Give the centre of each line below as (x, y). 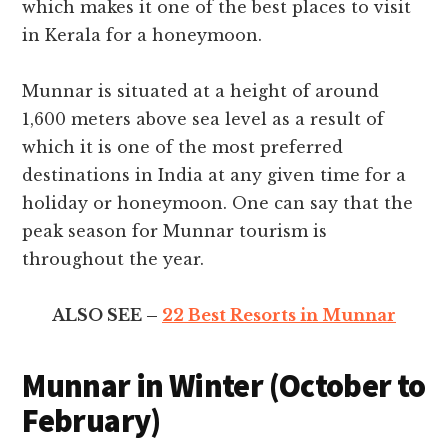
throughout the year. (113, 259)
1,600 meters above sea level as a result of (203, 119)
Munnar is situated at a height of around (201, 91)
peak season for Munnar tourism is (175, 231)
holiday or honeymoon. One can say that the (218, 203)
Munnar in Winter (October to (224, 386)
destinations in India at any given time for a (214, 175)
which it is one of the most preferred (183, 147)
